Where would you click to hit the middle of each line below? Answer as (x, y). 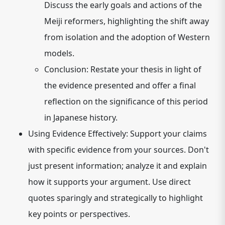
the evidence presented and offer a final (120, 85)
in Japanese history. (81, 118)
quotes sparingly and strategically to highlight (116, 198)
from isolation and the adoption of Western (127, 37)
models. (59, 53)
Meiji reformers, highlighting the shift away (127, 21)
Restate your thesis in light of (145, 69)
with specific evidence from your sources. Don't (119, 150)
